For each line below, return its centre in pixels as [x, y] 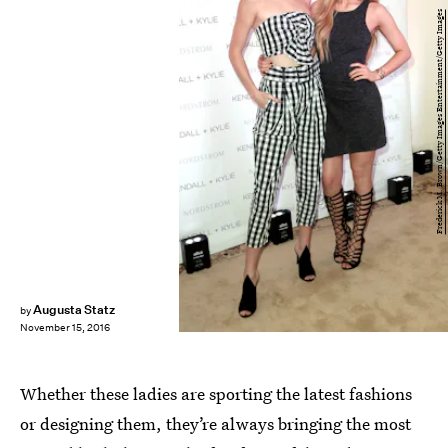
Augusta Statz [74, 309]
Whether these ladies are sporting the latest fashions [216, 393]
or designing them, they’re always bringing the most [215, 423]
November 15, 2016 [65, 328]
